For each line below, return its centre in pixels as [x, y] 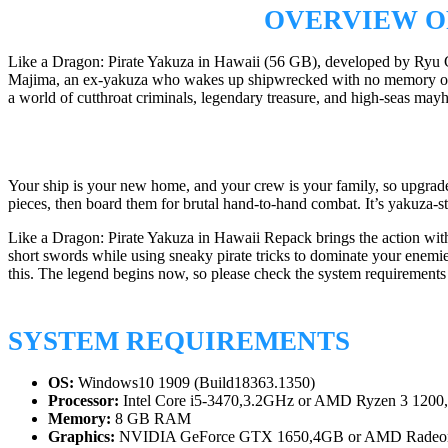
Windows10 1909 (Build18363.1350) [194, 383]
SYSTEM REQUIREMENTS [179, 341]
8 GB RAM [151, 419]
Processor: [83, 401]
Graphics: [81, 437]
